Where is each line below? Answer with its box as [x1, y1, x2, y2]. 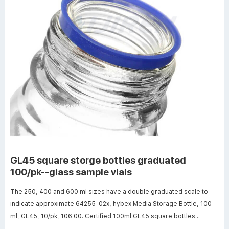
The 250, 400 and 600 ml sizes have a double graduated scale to [10, 188, 208, 195]
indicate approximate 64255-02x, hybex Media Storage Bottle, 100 [10, 200, 212, 208]
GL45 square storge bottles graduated [10, 154, 186, 166]
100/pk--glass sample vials [10, 166, 132, 178]
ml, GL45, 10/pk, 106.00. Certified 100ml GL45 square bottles [10, 212, 195, 220]
